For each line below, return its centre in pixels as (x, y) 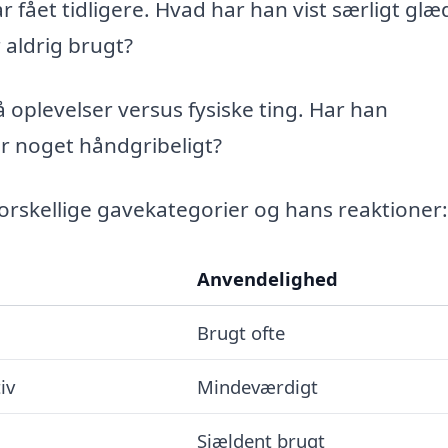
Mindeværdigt (257, 386)
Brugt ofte (240, 332)
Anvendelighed (267, 278)
